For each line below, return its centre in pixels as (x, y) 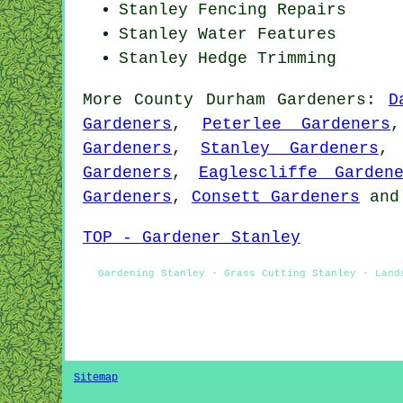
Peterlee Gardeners (296, 124)
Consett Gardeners (276, 197)
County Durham (200, 99)
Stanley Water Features (228, 34)
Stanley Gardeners (290, 148)
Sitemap (96, 377)
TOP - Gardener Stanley (192, 237)
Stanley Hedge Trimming (228, 58)
